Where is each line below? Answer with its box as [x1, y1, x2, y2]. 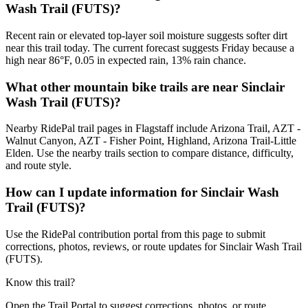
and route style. [5, 159, 71, 172]
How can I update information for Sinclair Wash [5, 185, 279, 200]
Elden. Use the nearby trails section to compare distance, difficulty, [5, 147, 294, 159]
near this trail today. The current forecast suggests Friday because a [5, 41, 294, 54]
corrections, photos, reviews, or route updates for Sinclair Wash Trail [5, 240, 302, 252]
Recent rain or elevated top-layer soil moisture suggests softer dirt [5, 29, 287, 41]
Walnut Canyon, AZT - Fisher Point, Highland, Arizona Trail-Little [5, 135, 296, 147]
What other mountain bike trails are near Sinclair [5, 79, 285, 94]
